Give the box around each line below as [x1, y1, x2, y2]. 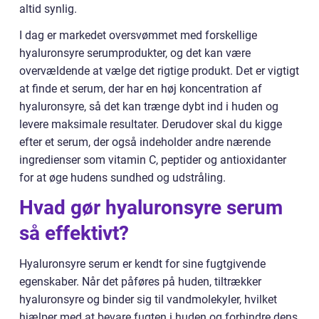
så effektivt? [19, 221, 129, 246]
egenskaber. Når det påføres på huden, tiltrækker [19, 275, 261, 289]
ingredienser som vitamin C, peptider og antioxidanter [19, 153, 286, 167]
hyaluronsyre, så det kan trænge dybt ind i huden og [19, 100, 278, 114]
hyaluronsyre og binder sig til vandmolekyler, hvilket [19, 293, 277, 307]
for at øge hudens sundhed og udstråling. [19, 171, 226, 185]
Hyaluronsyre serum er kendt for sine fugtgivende [19, 257, 266, 271]
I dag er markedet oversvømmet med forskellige [19, 28, 257, 43]
